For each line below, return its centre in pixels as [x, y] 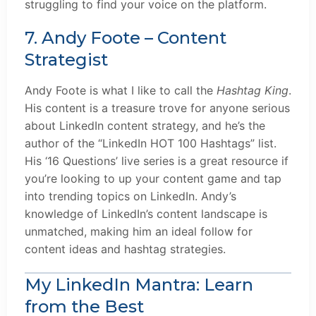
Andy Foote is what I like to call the [121, 91]
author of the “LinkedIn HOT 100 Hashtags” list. [151, 144]
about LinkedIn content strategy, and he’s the [145, 126]
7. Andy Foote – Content [126, 38]
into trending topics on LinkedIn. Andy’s [130, 196]
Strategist [66, 60]
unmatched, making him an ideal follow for [139, 232]
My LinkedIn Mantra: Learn [139, 284]
